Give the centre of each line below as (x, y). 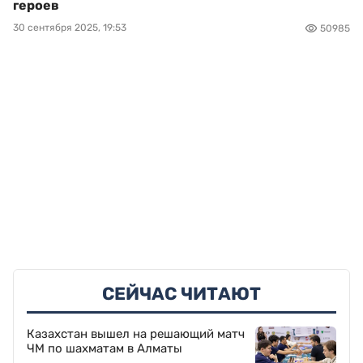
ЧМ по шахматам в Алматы (105, 348)
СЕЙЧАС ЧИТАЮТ (181, 294)
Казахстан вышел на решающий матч (136, 334)
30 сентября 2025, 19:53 (70, 28)
